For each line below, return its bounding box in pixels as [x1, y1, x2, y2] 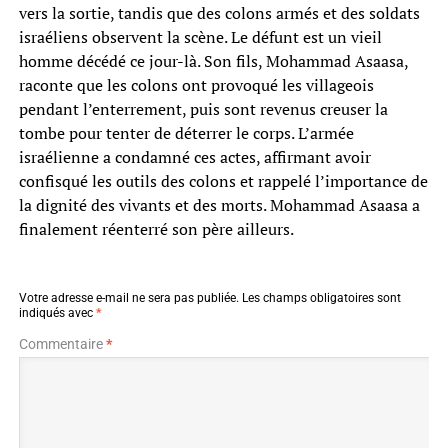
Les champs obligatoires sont [241, 290, 401, 305]
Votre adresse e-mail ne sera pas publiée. [18, 290, 239, 305]
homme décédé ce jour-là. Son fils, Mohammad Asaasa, [18, 49, 408, 72]
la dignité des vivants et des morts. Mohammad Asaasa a [18, 193, 420, 216]
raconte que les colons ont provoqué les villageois [18, 73, 374, 96]
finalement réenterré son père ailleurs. [18, 217, 294, 240]
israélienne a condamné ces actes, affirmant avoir [18, 145, 371, 168]
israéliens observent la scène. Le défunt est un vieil [18, 25, 382, 48]
